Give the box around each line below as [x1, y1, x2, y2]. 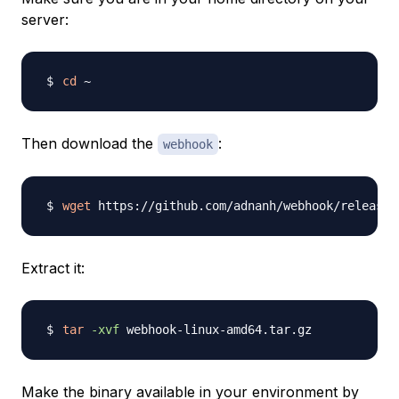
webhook [163, 137, 213, 152]
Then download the [21, 134, 158, 153]
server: [21, 11, 69, 29]
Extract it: [21, 259, 85, 278]
